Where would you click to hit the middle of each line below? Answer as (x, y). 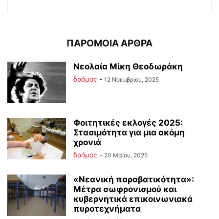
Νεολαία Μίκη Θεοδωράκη (128, 67)
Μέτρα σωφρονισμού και (125, 189)
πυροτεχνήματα (107, 209)
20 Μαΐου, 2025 (126, 155)
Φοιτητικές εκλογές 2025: (128, 123)
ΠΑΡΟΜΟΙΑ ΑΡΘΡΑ (109, 44)
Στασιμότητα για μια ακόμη (129, 133)
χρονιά (87, 142)
